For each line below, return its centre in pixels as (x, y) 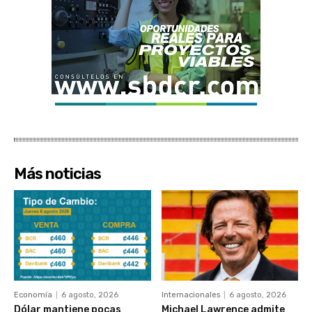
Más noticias (57, 174)
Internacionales (190, 295)
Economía (33, 295)
